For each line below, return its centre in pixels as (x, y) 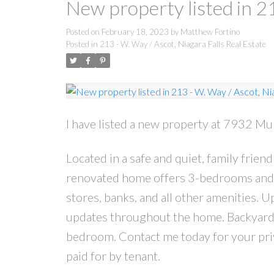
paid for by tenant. (113, 256)
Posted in (82, 44)
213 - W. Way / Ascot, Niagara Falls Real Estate (183, 44)
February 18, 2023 (135, 31)
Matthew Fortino (210, 31)
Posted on (83, 31)
